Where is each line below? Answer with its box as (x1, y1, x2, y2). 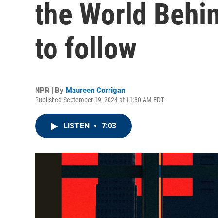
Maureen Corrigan (66, 85, 125, 95)
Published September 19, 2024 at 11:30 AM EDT (35, 96, 164, 104)
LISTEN (63, 121, 91, 130)
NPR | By (35, 85, 66, 95)
